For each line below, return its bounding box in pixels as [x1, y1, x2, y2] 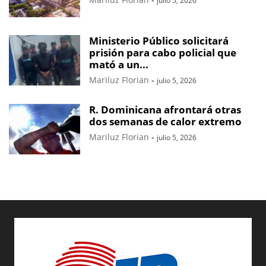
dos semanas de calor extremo [89, 114, 242, 128]
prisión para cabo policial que [89, 45, 236, 59]
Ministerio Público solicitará [89, 33, 229, 47]
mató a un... [89, 57, 148, 71]
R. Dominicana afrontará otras [89, 102, 241, 116]
